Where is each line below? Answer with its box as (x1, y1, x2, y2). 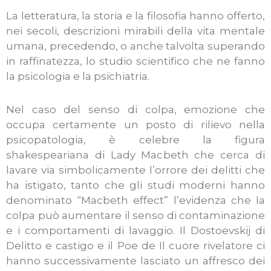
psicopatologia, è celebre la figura (6, 133, 265, 146)
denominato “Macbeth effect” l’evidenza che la (6, 194, 265, 206)
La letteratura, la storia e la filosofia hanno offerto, (6, 10, 265, 22)
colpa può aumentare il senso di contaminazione (6, 209, 265, 221)
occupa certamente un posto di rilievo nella (6, 118, 265, 131)
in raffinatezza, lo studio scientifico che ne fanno (6, 55, 265, 68)
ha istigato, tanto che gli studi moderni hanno (6, 178, 265, 191)
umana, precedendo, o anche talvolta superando (6, 40, 265, 53)
